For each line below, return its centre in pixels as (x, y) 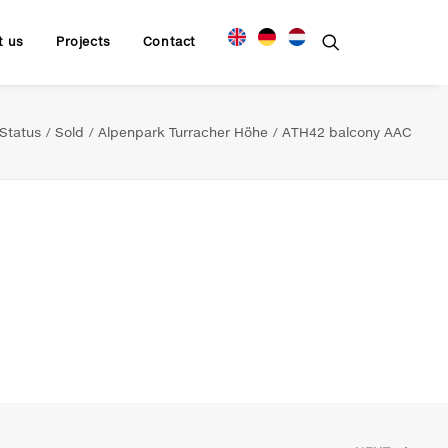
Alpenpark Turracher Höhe (183, 132)
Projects (83, 41)
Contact (169, 41)
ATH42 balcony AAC (347, 132)
